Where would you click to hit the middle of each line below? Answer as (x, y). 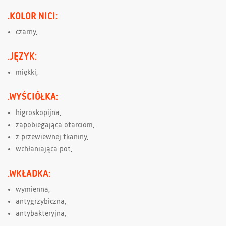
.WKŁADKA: (29, 173)
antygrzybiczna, (41, 202)
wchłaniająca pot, (44, 149)
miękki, (27, 72)
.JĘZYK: (22, 56)
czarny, (26, 32)
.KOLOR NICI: (33, 16)
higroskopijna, (38, 113)
